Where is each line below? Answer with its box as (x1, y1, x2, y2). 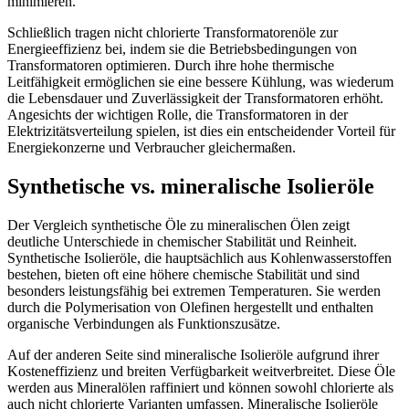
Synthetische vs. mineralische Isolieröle (7, 174, 374, 199)
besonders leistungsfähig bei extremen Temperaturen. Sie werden (7, 283, 381, 299)
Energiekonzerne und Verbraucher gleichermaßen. (7, 140, 296, 156)
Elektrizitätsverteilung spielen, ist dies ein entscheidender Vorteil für (7, 123, 395, 140)
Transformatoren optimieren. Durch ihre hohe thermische (7, 58, 334, 74)
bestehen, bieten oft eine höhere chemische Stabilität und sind (7, 267, 360, 283)
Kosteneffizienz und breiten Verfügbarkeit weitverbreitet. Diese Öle (7, 363, 395, 380)
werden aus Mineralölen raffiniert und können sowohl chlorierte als (7, 380, 393, 396)
